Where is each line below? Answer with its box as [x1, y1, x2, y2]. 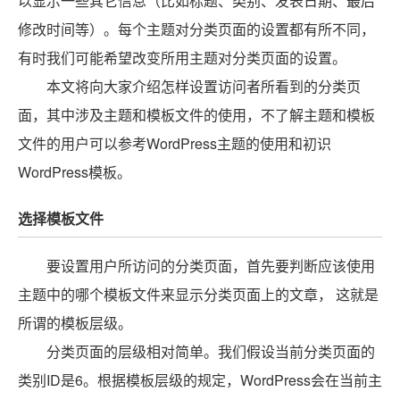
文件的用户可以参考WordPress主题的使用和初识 [18, 133, 331, 154]
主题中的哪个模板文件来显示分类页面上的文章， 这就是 [18, 284, 379, 304]
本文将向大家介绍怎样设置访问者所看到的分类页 [46, 76, 361, 96]
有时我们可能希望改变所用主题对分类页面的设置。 [18, 47, 346, 68]
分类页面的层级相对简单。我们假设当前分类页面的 [46, 341, 375, 362]
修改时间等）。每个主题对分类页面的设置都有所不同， [18, 19, 375, 39]
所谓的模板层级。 [18, 312, 132, 333]
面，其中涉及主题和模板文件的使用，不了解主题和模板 [18, 104, 375, 125]
